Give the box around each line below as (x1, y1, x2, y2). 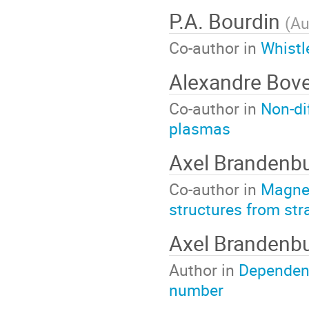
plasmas (169, 117, 230, 140)
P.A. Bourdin (169, 6, 285, 35)
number (169, 279, 223, 301)
